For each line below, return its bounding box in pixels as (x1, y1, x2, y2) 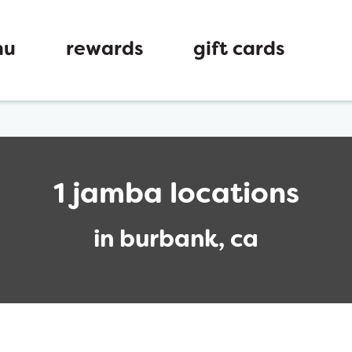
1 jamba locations (53, 182, 299, 209)
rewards (66, 41, 143, 59)
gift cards (193, 41, 284, 59)
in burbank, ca (93, 229, 258, 252)
